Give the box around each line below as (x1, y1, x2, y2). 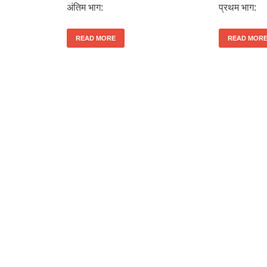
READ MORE (76, 34, 116, 42)
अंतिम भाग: (67, 2, 103, 13)
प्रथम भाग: (219, 2, 256, 13)
